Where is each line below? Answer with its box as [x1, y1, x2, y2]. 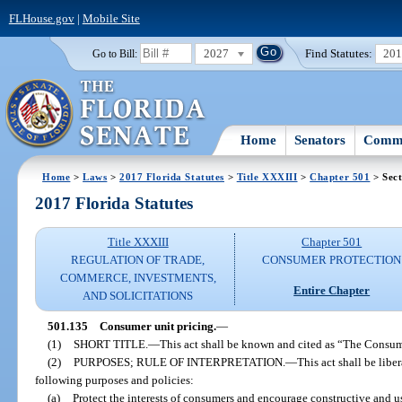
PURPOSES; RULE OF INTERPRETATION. [73, 354, 285, 369]
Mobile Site [82, 11, 140, 25]
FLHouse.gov [8, 11, 74, 25]
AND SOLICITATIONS [83, 289, 194, 303]
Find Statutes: [305, 46, 373, 60]
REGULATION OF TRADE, [71, 253, 205, 267]
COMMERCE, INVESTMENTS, [59, 271, 216, 285]
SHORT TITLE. [73, 336, 148, 351]
